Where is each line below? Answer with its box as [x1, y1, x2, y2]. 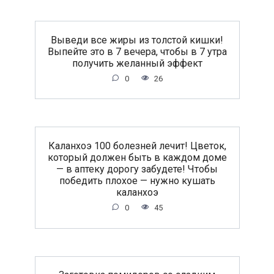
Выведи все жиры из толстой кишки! [51, 34, 223, 46]
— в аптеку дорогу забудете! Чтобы [56, 163, 218, 175]
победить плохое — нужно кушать [59, 174, 215, 187]
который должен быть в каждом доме [47, 151, 227, 163]
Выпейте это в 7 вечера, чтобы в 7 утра [47, 45, 227, 57]
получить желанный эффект [72, 57, 202, 69]
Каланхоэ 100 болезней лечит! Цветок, [48, 139, 226, 152]
